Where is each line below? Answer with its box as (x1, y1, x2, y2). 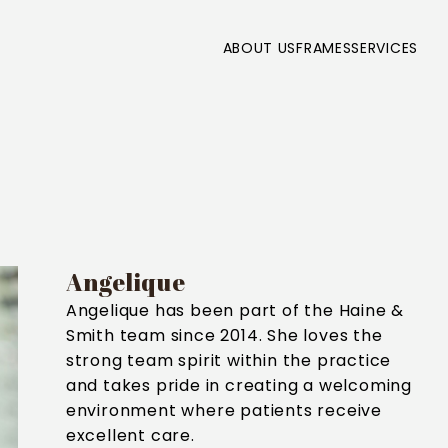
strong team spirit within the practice (65, 349, 392, 372)
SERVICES (351, 37, 418, 58)
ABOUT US (222, 37, 297, 58)
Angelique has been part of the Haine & (65, 299, 405, 322)
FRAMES (296, 37, 352, 58)
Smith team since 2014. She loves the (65, 324, 383, 347)
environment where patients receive (65, 399, 382, 422)
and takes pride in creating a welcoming (65, 374, 412, 397)
